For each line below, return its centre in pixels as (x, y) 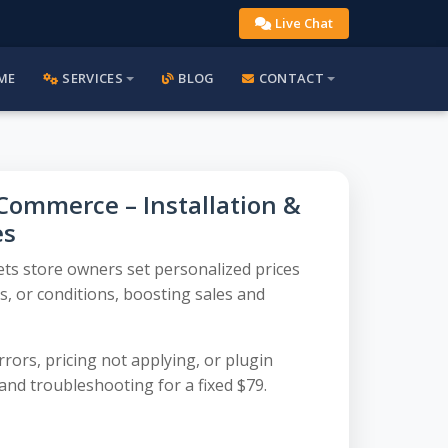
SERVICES (92, 78)
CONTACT (291, 78)
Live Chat (304, 23)
